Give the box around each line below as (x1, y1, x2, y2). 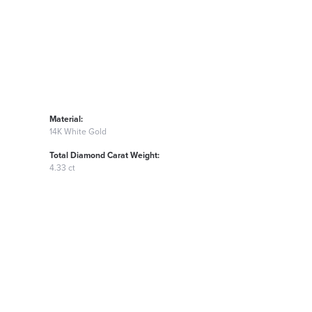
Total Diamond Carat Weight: (49, 148, 159, 161)
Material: (49, 112, 83, 125)
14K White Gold (49, 125, 107, 137)
